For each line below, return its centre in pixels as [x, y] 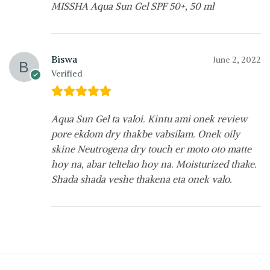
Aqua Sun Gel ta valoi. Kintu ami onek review [149, 119]
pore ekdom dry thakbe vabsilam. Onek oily [146, 134]
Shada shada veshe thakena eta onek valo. [142, 179]
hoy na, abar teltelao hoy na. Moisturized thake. [154, 164]
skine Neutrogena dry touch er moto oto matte [151, 149]
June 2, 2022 [237, 60]
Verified [67, 74]
